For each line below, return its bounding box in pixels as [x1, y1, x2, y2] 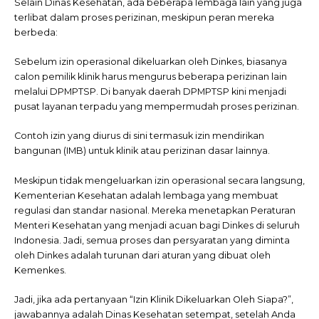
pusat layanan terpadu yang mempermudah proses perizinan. [14, 100, 299, 112]
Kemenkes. [14, 264, 66, 276]
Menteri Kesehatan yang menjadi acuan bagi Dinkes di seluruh [14, 219, 300, 231]
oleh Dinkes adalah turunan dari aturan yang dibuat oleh [14, 249, 271, 261]
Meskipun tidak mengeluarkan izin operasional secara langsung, [14, 174, 305, 186]
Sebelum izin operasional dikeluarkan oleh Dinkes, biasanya [14, 56, 287, 67]
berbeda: [14, 26, 58, 38]
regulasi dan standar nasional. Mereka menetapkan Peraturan [14, 204, 296, 216]
